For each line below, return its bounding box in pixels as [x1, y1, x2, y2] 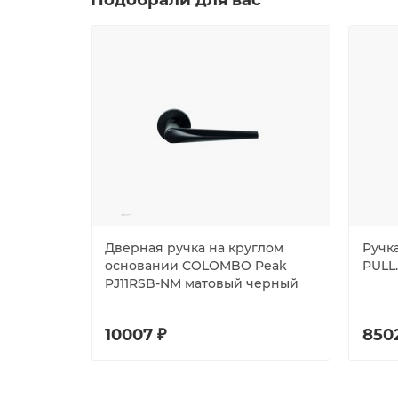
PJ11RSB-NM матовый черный [105, 275, 298, 292]
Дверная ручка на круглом [105, 240, 283, 257]
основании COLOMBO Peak [105, 258, 287, 275]
